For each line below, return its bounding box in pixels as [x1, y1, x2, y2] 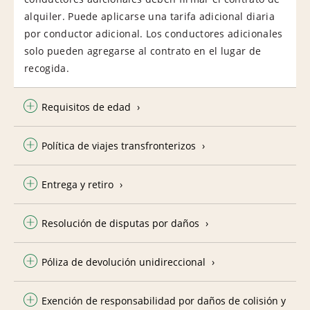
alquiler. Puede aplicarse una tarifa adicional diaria [24, 9, 275, 23]
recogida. [24, 61, 69, 75]
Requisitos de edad [42, 100, 131, 113]
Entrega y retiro [42, 177, 113, 191]
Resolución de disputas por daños [42, 216, 199, 230]
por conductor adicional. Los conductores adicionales [24, 26, 283, 40]
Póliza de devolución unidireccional [42, 255, 206, 268]
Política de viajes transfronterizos [42, 138, 196, 152]
